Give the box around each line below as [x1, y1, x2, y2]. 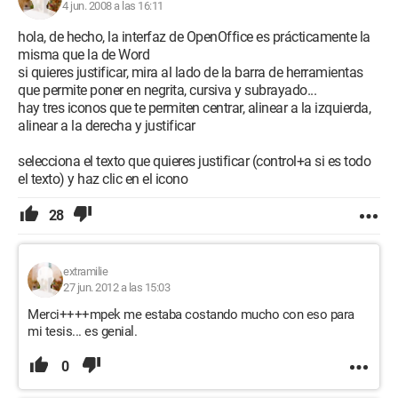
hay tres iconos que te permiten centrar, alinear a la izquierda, [18, 99, 370, 116]
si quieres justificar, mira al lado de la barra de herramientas [18, 64, 363, 81]
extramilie [63, 265, 107, 278]
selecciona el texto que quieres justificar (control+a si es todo [18, 153, 370, 170]
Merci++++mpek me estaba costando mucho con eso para [28, 306, 354, 322]
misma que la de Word [18, 46, 149, 63]
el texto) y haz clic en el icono [18, 171, 187, 187]
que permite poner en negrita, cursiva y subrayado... [18, 82, 316, 99]
